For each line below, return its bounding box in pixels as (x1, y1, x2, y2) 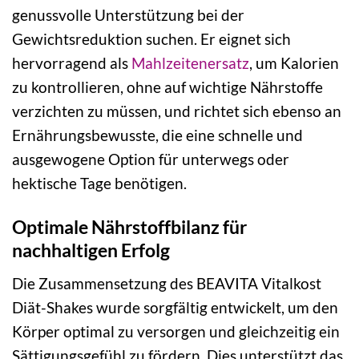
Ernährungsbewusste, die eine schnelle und (12, 126, 303, 145)
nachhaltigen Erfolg (12, 239, 170, 262)
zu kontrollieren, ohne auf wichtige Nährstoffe (12, 78, 323, 97)
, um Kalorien (249, 54, 339, 73)
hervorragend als (12, 54, 131, 73)
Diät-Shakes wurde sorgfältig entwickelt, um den (12, 297, 338, 317)
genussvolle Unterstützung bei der (12, 6, 244, 25)
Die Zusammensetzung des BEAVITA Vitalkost (12, 273, 321, 292)
